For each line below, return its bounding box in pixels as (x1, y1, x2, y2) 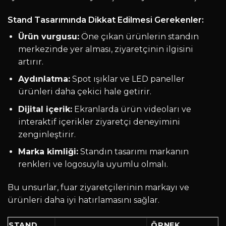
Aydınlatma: (18, 74, 70, 84)
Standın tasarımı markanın (78, 147, 189, 157)
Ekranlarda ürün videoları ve (72, 104, 191, 114)
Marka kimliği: (18, 147, 78, 157)
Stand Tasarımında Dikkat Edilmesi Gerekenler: (8, 15, 204, 25)
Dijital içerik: (18, 104, 72, 114)
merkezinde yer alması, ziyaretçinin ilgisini (18, 44, 193, 54)
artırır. (18, 56, 43, 67)
